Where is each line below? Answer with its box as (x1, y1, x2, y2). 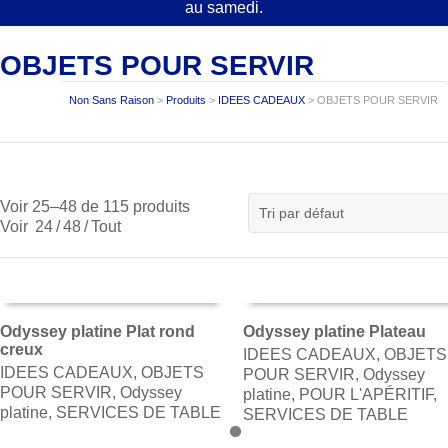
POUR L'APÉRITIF (299, 386, 434, 403)
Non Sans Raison (69, 94, 154, 106)
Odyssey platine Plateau (243, 323, 427, 340)
